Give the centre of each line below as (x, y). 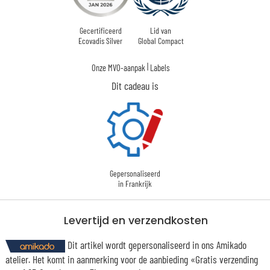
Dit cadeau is (135, 85)
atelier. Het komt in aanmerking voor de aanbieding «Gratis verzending (131, 259)
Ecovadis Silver (100, 40)
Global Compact (161, 40)
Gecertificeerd (100, 30)
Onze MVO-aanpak (118, 67)
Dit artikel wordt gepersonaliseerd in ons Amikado (155, 244)
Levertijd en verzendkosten (136, 221)
